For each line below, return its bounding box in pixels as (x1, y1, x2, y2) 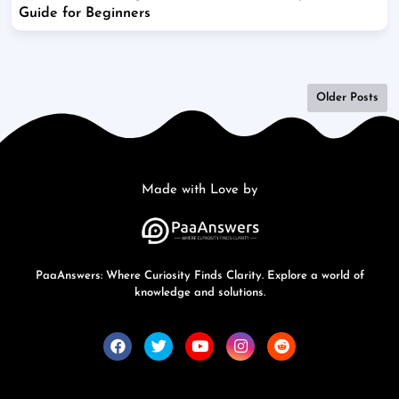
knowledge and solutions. (134, 287, 265, 299)
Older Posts (316, 92, 379, 104)
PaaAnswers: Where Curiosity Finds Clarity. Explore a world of (35, 270, 364, 282)
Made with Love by (142, 183, 257, 198)
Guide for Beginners (19, 6, 151, 21)
